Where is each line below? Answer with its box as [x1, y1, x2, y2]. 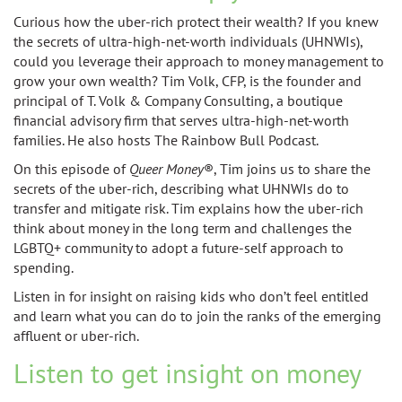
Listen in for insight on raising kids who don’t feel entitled [13, 287, 369, 305]
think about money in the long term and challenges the [13, 219, 352, 237]
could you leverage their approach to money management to [13, 52, 384, 70]
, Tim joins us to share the [214, 160, 371, 178]
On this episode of [13, 160, 129, 178]
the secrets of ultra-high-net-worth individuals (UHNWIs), [13, 32, 363, 50]
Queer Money [129, 160, 204, 178]
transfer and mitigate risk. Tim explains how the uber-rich [13, 199, 363, 217]
